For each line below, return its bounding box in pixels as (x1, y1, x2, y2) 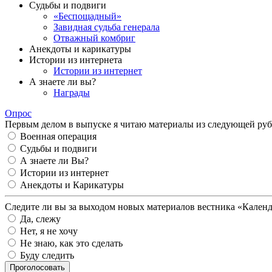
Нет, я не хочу (20, 225, 78, 236)
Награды (53, 87, 90, 98)
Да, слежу (20, 213, 61, 224)
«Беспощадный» (53, 10, 121, 21)
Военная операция (20, 131, 97, 141)
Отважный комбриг (53, 32, 135, 43)
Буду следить (20, 250, 74, 260)
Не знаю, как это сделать (20, 237, 123, 248)
